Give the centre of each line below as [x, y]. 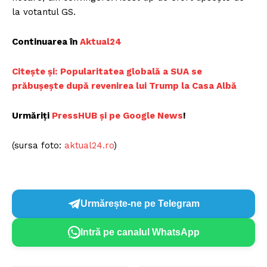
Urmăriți [32, 115]
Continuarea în [45, 41]
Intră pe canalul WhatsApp [140, 232]
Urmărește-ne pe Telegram [140, 204]
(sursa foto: [38, 145]
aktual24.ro [89, 145]
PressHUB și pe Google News [117, 115]
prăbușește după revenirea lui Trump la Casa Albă [124, 86]
